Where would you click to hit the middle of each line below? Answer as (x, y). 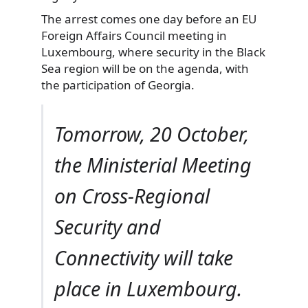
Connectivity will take (144, 257)
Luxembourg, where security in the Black (153, 52)
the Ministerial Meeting (153, 164)
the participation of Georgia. (118, 85)
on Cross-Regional (132, 195)
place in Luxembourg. (148, 288)
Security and (108, 226)
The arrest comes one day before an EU (149, 19)
